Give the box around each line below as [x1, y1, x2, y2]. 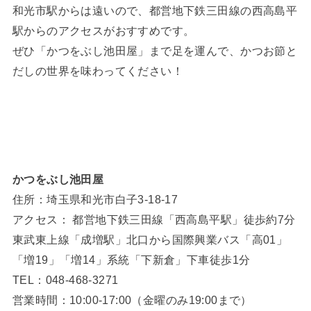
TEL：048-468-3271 [12, 273, 119, 286]
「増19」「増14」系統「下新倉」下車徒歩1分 [12, 253, 251, 266]
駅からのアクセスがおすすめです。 [12, 24, 195, 37]
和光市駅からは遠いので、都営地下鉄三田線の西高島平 [12, 4, 298, 17]
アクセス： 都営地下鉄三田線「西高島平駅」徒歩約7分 [12, 212, 296, 226]
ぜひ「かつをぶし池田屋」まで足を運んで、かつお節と [12, 44, 298, 58]
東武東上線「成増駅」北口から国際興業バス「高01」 [12, 233, 288, 246]
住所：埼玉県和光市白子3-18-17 [12, 192, 178, 205]
